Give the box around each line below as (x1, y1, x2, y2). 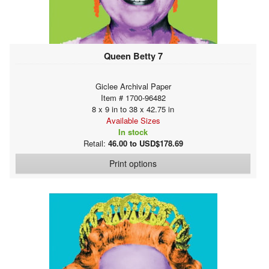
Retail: (83, 137, 108, 149)
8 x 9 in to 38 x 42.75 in (92, 103, 174, 115)
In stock (118, 125, 148, 138)
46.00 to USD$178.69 (107, 137, 183, 149)
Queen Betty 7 (103, 49, 163, 62)
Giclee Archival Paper (95, 80, 171, 92)
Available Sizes (106, 114, 160, 126)
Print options (109, 157, 157, 169)
